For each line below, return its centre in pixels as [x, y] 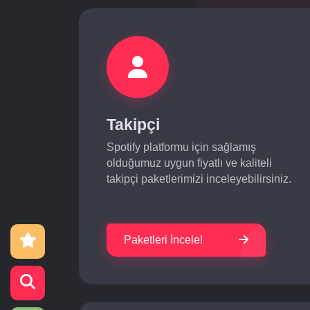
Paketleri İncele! [163, 240]
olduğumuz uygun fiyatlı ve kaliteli [189, 163]
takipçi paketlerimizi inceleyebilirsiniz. [199, 179]
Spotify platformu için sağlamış [181, 147]
